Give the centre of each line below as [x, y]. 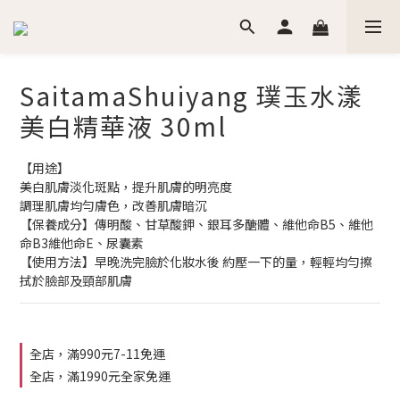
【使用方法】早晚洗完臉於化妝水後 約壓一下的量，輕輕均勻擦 [196, 262]
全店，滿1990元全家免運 [100, 376]
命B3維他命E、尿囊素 [82, 243]
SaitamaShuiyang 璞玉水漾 [192, 96]
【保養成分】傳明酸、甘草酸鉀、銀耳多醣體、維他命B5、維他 [196, 224]
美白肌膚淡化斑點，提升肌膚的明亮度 [126, 187]
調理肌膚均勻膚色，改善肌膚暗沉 [113, 205]
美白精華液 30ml [123, 126]
